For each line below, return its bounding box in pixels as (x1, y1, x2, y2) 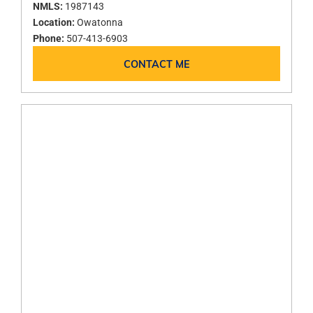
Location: (33, 15, 77, 29)
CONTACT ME (124, 57, 189, 71)
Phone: (33, 31, 66, 45)
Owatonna (77, 15, 123, 29)
